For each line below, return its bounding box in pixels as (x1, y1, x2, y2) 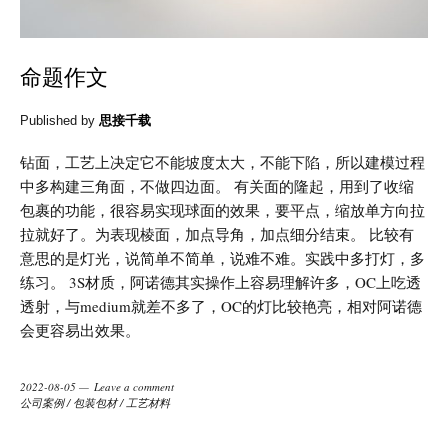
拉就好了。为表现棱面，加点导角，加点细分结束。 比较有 (20, 223, 414, 244)
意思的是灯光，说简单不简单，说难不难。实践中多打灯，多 (20, 247, 425, 268)
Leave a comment (94, 378, 174, 394)
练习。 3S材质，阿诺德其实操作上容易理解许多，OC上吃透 (20, 271, 421, 292)
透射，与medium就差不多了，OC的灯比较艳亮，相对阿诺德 (20, 295, 422, 316)
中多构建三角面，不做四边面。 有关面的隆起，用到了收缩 (20, 175, 414, 196)
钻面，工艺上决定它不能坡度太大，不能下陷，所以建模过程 (20, 151, 425, 172)
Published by (20, 112, 99, 128)
